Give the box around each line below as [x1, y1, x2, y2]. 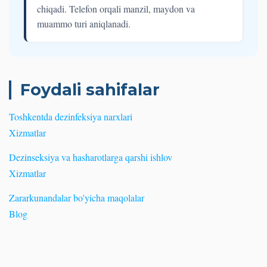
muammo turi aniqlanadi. [37, 17, 131, 30]
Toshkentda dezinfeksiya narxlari [9, 110, 132, 123]
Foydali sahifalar [20, 80, 160, 100]
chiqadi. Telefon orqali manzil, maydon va [37, 2, 195, 15]
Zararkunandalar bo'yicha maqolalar [9, 191, 144, 204]
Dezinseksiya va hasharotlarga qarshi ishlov [9, 151, 172, 164]
